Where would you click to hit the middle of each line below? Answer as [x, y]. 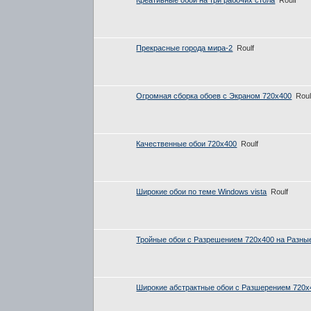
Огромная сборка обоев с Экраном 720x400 [214, 95]
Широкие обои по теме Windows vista [202, 191]
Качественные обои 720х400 [187, 143]
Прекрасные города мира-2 [185, 48]
